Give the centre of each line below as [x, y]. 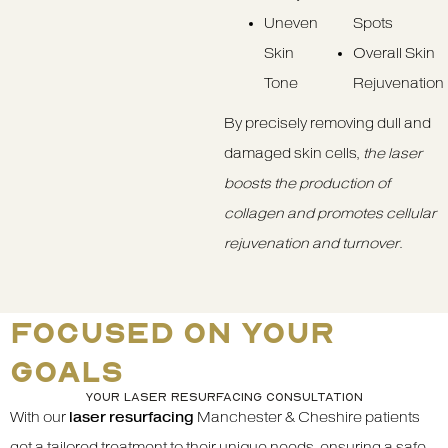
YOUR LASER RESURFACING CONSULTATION [224, 397]
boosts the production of [307, 183]
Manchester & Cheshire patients [307, 418]
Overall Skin [393, 53]
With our [39, 418]
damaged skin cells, [293, 153]
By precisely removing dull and [327, 123]
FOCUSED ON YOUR [172, 332]
